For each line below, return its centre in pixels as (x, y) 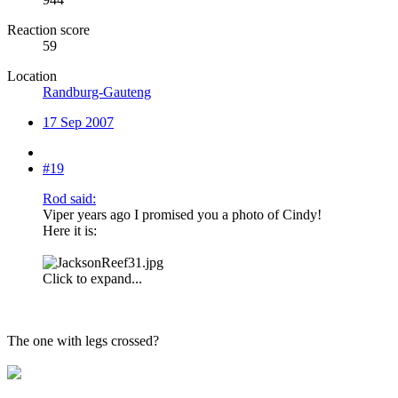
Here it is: (70, 231)
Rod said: (69, 199)
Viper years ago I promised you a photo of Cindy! (182, 215)
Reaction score (48, 30)
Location (32, 76)
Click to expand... (92, 279)
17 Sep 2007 (78, 123)
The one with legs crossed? (83, 341)
